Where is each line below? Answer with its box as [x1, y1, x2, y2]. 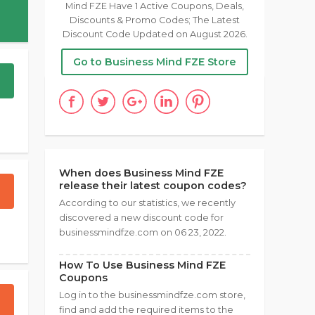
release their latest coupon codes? [59, 179, 247, 192]
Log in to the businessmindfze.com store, [59, 290, 245, 300]
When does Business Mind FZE [59, 167, 224, 179]
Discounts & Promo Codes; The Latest [70, 15, 240, 25]
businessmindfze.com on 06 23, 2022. [59, 227, 226, 238]
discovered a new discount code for [59, 212, 224, 223]
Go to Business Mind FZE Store [73, 56, 236, 68]
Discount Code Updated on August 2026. [62, 29, 247, 39]
